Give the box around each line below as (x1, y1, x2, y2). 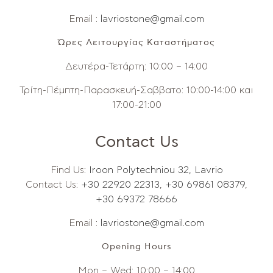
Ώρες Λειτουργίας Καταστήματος (58, 38, 215, 47)
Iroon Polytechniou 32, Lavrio (88, 165, 223, 175)
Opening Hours (101, 243, 172, 251)
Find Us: (50, 165, 89, 175)
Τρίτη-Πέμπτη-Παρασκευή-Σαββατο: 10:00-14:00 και (19, 85, 253, 95)
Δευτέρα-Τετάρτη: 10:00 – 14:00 (65, 62, 208, 71)
